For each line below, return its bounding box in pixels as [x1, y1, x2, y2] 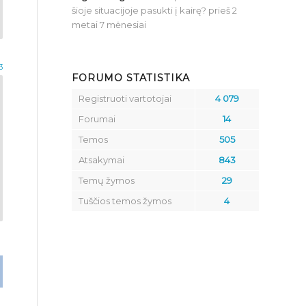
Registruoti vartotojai [79, 93, 172, 104]
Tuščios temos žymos [79, 195, 172, 206]
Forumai [79, 113, 116, 124]
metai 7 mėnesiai [72, 19, 147, 30]
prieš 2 [208, 5, 238, 16]
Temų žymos [79, 175, 135, 186]
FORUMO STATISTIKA [72, 72, 191, 84]
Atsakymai [79, 154, 125, 165]
